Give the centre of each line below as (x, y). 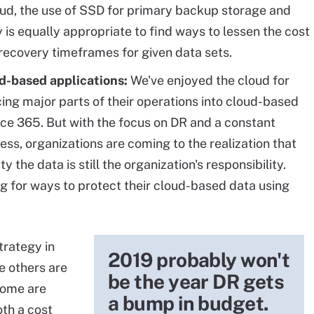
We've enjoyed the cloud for (210, 80)
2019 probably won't (199, 260)
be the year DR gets (196, 281)
